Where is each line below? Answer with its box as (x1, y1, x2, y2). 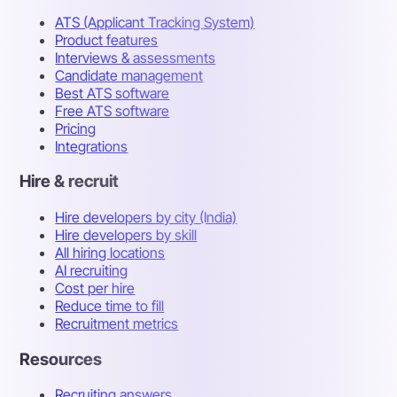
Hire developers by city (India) (55, 207, 237, 226)
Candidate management (55, 66, 204, 84)
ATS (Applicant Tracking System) (55, 12, 255, 31)
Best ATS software (55, 83, 170, 102)
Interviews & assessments (55, 48, 216, 66)
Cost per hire (55, 278, 136, 297)
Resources (19, 348, 103, 370)
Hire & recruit (19, 171, 120, 192)
